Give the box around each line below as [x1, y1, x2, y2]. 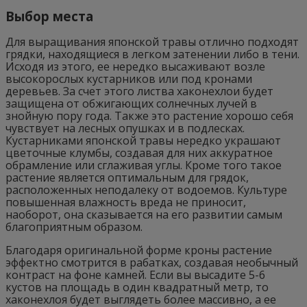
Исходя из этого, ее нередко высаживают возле [5, 58, 265, 74]
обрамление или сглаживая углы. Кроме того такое [5, 157, 282, 173]
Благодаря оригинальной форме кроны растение [5, 242, 272, 258]
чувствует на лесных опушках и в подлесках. [5, 120, 245, 136]
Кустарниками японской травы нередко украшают [5, 132, 281, 148]
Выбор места [5, 7, 93, 25]
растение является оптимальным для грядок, [5, 169, 249, 185]
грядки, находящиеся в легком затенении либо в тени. [5, 46, 299, 62]
